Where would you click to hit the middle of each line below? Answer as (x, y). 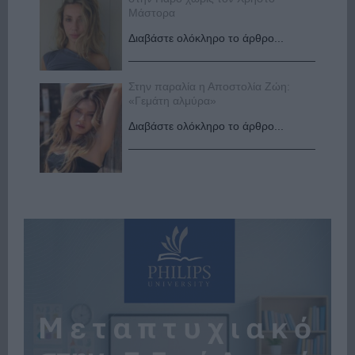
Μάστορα (152, 13)
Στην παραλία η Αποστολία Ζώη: (210, 87)
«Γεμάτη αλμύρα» (173, 101)
